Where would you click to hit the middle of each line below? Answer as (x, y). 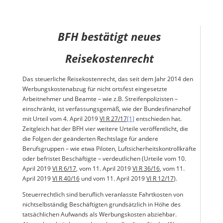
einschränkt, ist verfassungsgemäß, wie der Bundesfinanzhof (106, 109)
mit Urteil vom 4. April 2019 (61, 119)
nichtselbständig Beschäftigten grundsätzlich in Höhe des (101, 204)
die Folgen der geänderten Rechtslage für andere (90, 139)
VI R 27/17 (113, 119)
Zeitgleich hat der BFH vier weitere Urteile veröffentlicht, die (105, 129)
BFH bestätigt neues (110, 36)
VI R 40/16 (66, 178)
